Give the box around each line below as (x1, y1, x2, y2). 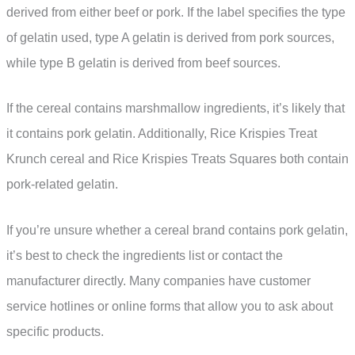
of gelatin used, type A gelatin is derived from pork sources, (6, 30, 334, 44)
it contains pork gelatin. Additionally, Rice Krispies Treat (6, 127, 317, 141)
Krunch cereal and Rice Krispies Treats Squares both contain (6, 152, 349, 166)
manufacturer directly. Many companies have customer (6, 273, 311, 288)
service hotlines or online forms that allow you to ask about (6, 299, 333, 313)
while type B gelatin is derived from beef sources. (6, 55, 281, 70)
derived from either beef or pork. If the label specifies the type (6, 5, 345, 19)
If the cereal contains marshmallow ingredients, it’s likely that (6, 101, 345, 116)
